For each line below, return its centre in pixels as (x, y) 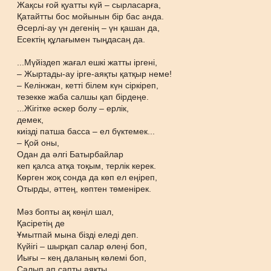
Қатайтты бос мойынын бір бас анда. (91, 16)
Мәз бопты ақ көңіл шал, (66, 212)
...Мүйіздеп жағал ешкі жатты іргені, (87, 62)
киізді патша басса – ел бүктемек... (86, 131)
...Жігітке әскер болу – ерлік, (73, 108)
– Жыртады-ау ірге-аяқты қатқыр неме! (95, 74)
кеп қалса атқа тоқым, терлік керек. (87, 166)
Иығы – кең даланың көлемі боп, (82, 258)
